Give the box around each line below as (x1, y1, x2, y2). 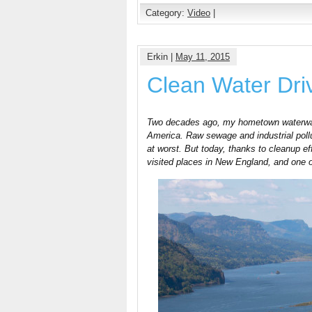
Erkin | (147, 52, 175, 62)
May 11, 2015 (175, 52, 230, 62)
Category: (146, 8, 187, 18)
